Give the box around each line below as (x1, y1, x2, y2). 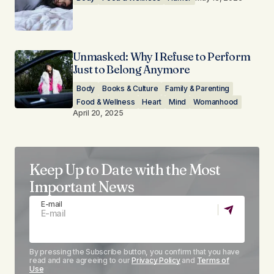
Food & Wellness (76, 97, 135, 106)
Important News (29, 178, 134, 196)
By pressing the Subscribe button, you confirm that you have (29, 247, 240, 256)
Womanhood (193, 97, 239, 106)
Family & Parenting (165, 84, 230, 93)
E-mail (41, 199, 62, 209)
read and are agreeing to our (29, 256, 132, 265)
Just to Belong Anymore (73, 62, 190, 76)
